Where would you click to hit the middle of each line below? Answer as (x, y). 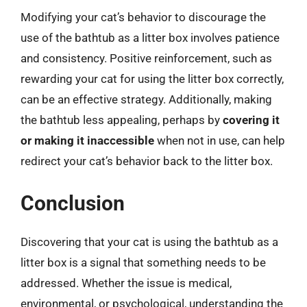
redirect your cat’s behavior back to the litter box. (147, 161)
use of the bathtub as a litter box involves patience (150, 38)
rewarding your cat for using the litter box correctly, (152, 79)
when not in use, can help (220, 140)
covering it (251, 120)
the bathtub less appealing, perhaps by (122, 120)
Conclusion (73, 203)
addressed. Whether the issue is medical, (126, 283)
